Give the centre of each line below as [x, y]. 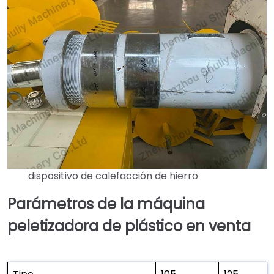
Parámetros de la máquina [106, 204]
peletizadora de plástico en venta [129, 226]
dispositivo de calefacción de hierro [113, 176]
